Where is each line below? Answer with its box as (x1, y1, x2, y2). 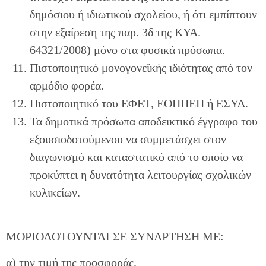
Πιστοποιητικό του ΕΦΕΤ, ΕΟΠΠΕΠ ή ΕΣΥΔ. (30, 96, 248, 110)
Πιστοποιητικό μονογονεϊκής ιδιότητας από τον (30, 61, 252, 74)
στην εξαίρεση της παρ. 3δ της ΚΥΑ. (30, 25, 201, 39)
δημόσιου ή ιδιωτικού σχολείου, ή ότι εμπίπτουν (30, 7, 257, 21)
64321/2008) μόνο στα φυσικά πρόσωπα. (30, 43, 225, 56)
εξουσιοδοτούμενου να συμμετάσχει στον (30, 132, 226, 145)
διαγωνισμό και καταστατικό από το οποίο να (30, 150, 243, 163)
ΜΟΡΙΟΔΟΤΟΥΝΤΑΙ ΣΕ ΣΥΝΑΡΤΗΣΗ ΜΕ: (6, 230, 224, 243)
